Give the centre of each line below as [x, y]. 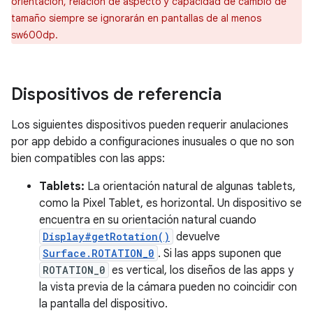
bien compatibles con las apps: [88, 159]
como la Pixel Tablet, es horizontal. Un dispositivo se [170, 204]
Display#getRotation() [106, 237]
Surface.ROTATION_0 [99, 254]
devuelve [197, 237]
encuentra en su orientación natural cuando [148, 220]
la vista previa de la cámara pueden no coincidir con [168, 287]
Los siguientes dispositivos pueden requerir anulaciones [150, 125]
